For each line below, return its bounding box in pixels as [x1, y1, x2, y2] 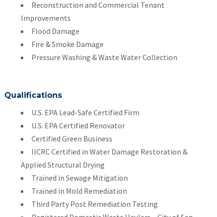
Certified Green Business [31, 134, 112, 143]
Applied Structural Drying [20, 160, 105, 170]
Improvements [20, 13, 71, 23]
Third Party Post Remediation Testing [31, 199, 158, 209]
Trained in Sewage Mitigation [31, 173, 128, 183]
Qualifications [4, 91, 62, 100]
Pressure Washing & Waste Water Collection [31, 52, 177, 62]
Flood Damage [31, 26, 79, 36]
